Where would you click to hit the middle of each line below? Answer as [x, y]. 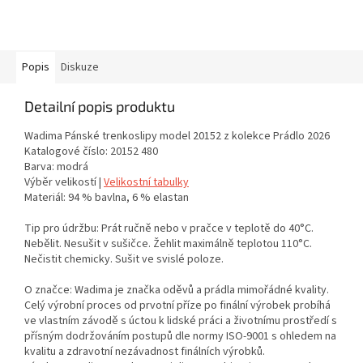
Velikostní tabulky [146, 183]
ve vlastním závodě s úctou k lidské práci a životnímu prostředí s [181, 321]
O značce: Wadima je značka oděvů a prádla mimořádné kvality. [177, 290]
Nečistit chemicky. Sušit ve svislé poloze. [124, 260]
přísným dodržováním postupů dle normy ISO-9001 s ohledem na [180, 337]
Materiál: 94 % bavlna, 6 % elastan [107, 198]
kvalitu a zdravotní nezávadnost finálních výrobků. [145, 352]
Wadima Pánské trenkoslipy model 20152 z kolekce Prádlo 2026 [177, 137]
